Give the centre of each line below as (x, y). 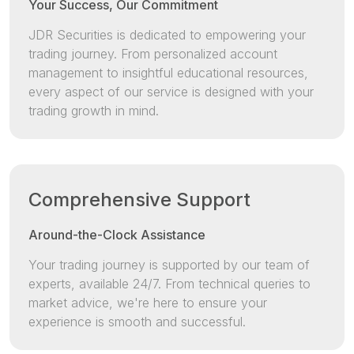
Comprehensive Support (139, 200)
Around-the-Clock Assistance (117, 235)
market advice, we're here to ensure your (148, 303)
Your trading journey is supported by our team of (169, 265)
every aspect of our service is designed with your (171, 92)
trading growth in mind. (94, 111)
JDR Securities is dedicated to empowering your (167, 35)
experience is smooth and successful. (137, 322)
